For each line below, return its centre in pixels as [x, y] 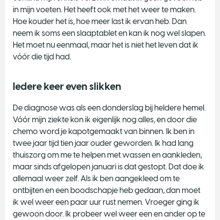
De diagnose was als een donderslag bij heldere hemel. [109, 108]
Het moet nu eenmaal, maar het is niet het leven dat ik [106, 45]
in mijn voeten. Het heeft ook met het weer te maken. [104, 9]
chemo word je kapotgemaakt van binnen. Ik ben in [104, 131]
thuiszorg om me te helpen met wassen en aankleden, [107, 155]
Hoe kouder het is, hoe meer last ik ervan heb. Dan [100, 21]
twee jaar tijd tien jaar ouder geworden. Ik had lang [103, 143]
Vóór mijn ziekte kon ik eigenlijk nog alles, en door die [105, 119]
